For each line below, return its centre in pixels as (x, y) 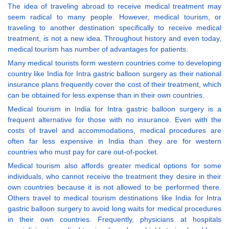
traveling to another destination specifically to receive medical (114, 28)
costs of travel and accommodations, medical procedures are (114, 131)
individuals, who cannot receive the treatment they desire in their (114, 177)
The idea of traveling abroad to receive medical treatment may (114, 6)
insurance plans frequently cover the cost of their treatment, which (114, 85)
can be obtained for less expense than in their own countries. (106, 95)
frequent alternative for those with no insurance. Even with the (114, 120)
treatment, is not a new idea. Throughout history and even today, (114, 39)
